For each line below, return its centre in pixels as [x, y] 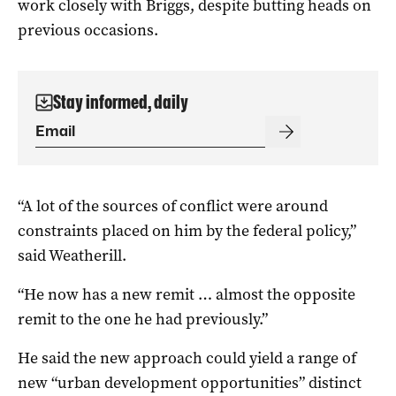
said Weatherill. [72, 255]
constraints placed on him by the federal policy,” [187, 230]
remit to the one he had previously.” [143, 319]
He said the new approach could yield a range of [187, 358]
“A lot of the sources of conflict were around [173, 206]
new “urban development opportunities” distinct [190, 382]
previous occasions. [88, 30]
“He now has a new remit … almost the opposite [187, 294]
